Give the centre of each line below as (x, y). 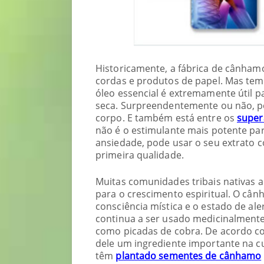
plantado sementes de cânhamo (189, 255)
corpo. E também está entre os (166, 118)
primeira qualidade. (140, 155)
